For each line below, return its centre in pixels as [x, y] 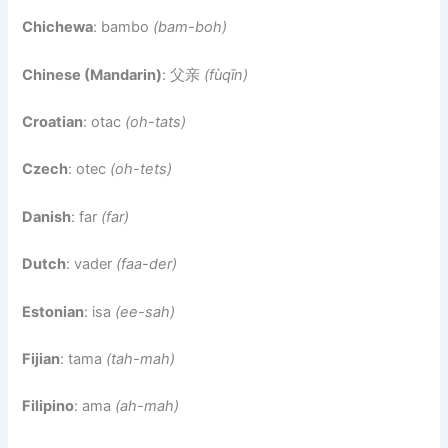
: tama [83, 358]
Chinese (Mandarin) [92, 74]
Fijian [41, 358]
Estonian [53, 311]
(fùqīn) [226, 74]
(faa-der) [147, 264]
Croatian [53, 122]
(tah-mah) [141, 358]
